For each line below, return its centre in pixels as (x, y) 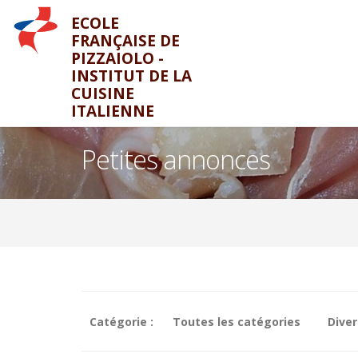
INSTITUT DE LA (131, 76)
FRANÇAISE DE (125, 41)
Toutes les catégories (237, 322)
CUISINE (102, 93)
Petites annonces (176, 159)
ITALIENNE (112, 111)
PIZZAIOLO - (117, 58)
